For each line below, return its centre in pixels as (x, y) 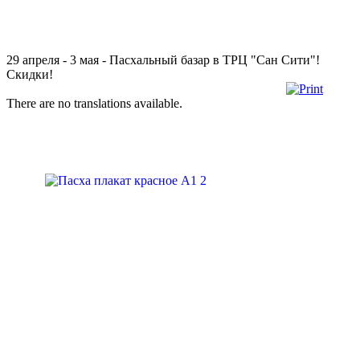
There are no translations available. (94, 103)
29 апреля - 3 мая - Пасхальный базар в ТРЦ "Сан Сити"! (163, 59)
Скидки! (30, 74)
